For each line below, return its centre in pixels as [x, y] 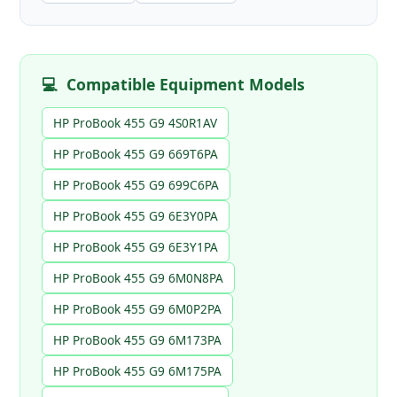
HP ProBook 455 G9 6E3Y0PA [136, 216]
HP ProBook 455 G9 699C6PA [136, 185]
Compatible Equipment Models [186, 85]
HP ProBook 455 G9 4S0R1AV [136, 123]
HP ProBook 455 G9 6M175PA [138, 371]
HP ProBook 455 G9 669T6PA [136, 154]
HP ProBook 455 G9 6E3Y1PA [136, 247]
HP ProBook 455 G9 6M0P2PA [138, 309]
